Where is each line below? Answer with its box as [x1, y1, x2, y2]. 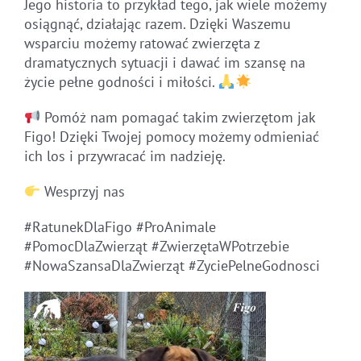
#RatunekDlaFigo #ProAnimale [23, 218, 216, 237]
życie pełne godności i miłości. [23, 73, 218, 92]
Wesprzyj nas [40, 182, 126, 201]
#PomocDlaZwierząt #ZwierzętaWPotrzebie [23, 237, 289, 256]
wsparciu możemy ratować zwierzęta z [23, 34, 259, 53]
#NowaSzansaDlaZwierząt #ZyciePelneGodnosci [23, 256, 320, 276]
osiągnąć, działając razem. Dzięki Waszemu [23, 15, 291, 34]
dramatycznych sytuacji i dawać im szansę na [23, 53, 305, 73]
